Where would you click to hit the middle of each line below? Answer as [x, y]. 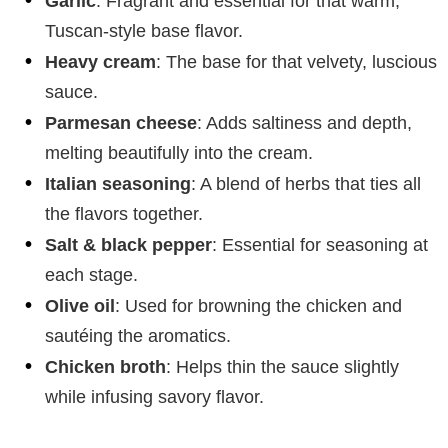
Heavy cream [100, 61]
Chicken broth [105, 366]
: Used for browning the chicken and [258, 305]
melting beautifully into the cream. [179, 152]
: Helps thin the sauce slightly [282, 366]
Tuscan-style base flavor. [144, 30]
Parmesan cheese [121, 122]
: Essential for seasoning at [320, 244]
